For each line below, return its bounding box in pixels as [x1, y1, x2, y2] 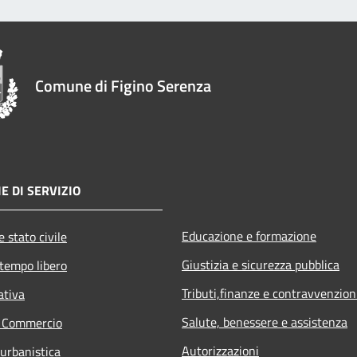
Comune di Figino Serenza [35, 73, 211, 98]
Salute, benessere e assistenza [182, 312, 347, 331]
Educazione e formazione [182, 226, 316, 245]
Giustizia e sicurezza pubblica [182, 254, 339, 274]
